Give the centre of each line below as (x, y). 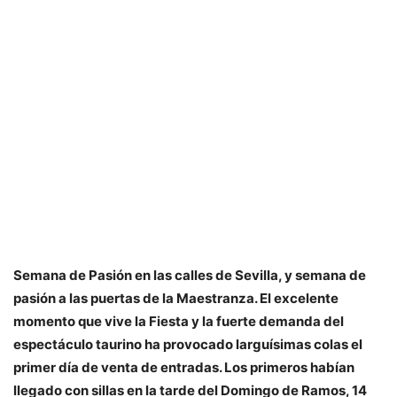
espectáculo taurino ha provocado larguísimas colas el (188, 345)
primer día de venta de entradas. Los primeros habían (184, 368)
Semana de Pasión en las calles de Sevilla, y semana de (190, 276)
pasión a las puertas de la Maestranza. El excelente (176, 299)
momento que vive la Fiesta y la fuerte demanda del (179, 322)
